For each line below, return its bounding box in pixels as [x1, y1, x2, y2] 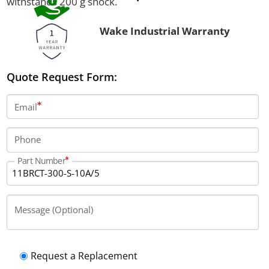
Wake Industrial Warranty [99, 23, 230, 38]
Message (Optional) [14, 203, 94, 216]
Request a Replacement [30, 249, 138, 263]
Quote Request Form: [6, 69, 117, 84]
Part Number [17, 155, 66, 166]
